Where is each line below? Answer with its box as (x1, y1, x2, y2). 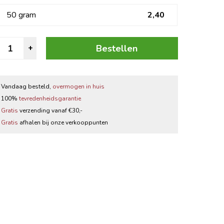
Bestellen (96, 42, 138, 54)
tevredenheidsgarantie (19, 94, 81, 102)
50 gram (6, 9, 36, 20)
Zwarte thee (36, 7, 77, 16)
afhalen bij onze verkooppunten (18, 118, 108, 126)
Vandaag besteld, (1, 82, 53, 90)
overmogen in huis (52, 82, 105, 90)
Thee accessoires (36, 28, 94, 37)
